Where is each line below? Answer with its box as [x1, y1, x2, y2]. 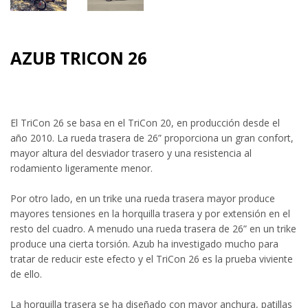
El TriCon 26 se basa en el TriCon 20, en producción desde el [10, 116, 280, 130]
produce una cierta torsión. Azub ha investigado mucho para [10, 237, 278, 251]
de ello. [10, 267, 45, 281]
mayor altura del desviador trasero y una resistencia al [10, 146, 252, 160]
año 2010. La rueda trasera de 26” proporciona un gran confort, [10, 131, 294, 145]
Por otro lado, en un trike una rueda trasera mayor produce [10, 192, 275, 206]
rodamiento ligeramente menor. [10, 162, 155, 175]
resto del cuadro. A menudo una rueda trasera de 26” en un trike [10, 222, 296, 236]
